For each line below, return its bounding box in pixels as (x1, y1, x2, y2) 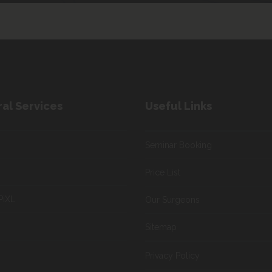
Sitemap (145, 222, 177, 232)
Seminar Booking (145, 140, 212, 150)
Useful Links (145, 100, 212, 112)
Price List (145, 168, 180, 177)
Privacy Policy (145, 251, 200, 260)
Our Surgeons (145, 195, 200, 205)
